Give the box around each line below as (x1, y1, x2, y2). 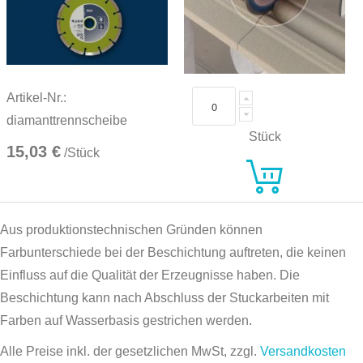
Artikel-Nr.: (6, 91, 66, 105)
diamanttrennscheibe (6, 113, 127, 128)
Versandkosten (260, 344, 346, 358)
